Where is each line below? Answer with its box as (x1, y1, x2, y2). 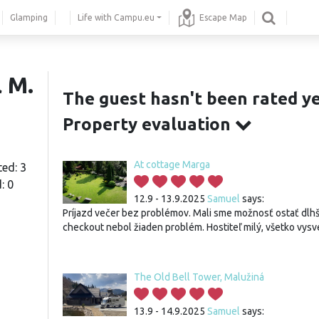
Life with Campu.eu (78, 12, 155, 22)
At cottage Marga (134, 159, 210, 170)
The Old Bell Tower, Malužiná (134, 271, 264, 283)
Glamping (10, 12, 48, 22)
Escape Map (199, 12, 248, 22)
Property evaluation (63, 115, 235, 134)
